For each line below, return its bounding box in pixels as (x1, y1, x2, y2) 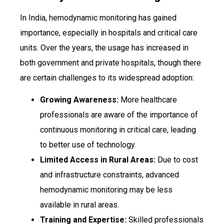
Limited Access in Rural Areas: (40, 155, 155, 165)
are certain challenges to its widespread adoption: (20, 73, 194, 83)
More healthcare (118, 95, 177, 105)
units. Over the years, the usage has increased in (20, 43, 188, 53)
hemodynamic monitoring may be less (40, 185, 172, 195)
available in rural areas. (40, 200, 119, 210)
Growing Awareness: (40, 95, 118, 105)
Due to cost (155, 155, 198, 165)
